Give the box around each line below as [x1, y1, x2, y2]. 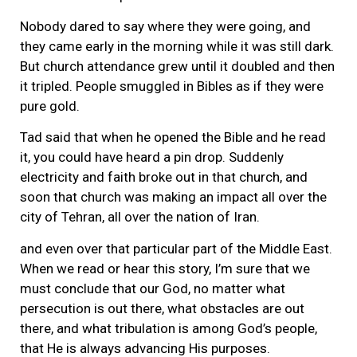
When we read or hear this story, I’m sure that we [20, 260, 310, 277]
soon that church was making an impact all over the [20, 189, 327, 206]
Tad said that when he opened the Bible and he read [20, 129, 326, 146]
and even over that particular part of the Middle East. [20, 240, 332, 257]
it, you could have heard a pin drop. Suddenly [20, 149, 284, 166]
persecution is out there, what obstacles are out [20, 300, 304, 316]
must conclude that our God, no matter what [20, 280, 285, 296]
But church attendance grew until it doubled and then [20, 58, 335, 75]
